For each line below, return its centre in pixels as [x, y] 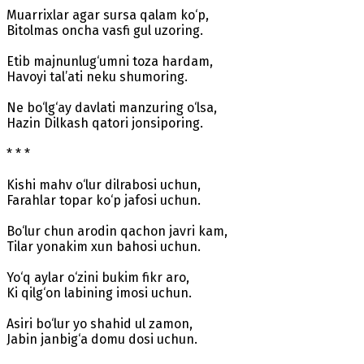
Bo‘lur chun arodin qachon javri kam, [117, 231]
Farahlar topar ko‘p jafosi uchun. [104, 200]
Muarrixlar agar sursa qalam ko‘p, [108, 15]
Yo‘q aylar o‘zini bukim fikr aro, [98, 277]
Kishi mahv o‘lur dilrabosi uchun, [104, 184]
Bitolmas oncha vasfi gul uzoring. [105, 30]
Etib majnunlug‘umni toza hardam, [110, 61]
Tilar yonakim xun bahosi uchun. [104, 246]
